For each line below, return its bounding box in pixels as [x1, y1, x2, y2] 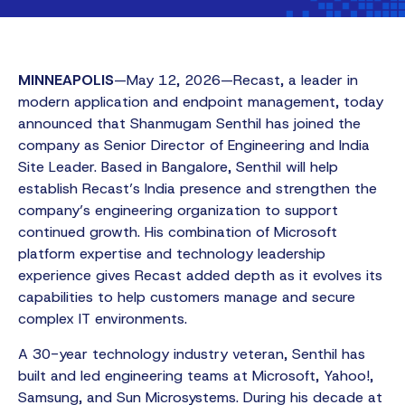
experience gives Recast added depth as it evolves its [18, 266, 382, 286]
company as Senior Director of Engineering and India [18, 136, 370, 155]
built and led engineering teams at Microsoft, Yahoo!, [18, 365, 373, 385]
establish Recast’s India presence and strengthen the [18, 179, 377, 199]
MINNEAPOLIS [18, 71, 114, 90]
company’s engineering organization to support [18, 201, 338, 221]
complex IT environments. [18, 309, 187, 329]
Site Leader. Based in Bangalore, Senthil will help [18, 157, 338, 177]
